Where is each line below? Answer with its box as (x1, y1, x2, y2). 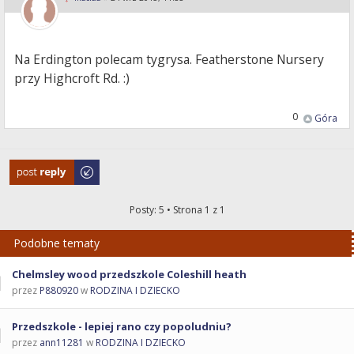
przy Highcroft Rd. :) (14, 70, 130, 88)
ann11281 (40, 336, 84, 350)
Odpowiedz (9, 160, 62, 175)
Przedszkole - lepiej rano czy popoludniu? (12, 319, 232, 334)
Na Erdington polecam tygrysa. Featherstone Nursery (14, 51, 325, 69)
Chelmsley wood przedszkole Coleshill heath (12, 267, 247, 282)
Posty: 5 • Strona (129, 203, 205, 217)
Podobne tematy (13, 235, 100, 251)
